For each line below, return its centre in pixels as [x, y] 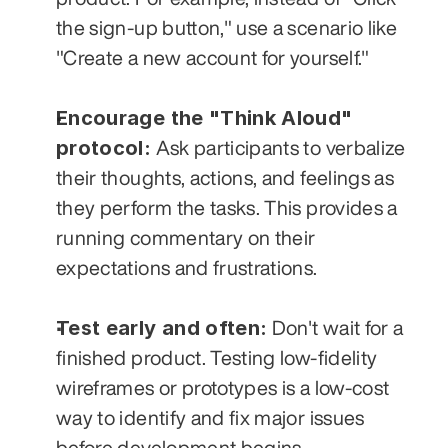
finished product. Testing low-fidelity [217, 357]
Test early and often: [162, 327]
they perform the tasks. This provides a [227, 207]
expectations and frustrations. [187, 267]
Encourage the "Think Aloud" [204, 117]
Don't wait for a [335, 327]
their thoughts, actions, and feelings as [225, 177]
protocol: [104, 147]
